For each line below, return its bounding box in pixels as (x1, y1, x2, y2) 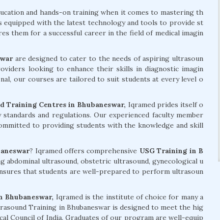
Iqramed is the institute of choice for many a (54, 192, 204, 202)
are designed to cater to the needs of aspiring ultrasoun (13, 54, 204, 63)
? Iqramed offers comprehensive (29, 146, 139, 156)
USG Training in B (139, 146, 204, 156)
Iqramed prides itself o (126, 100, 204, 110)
